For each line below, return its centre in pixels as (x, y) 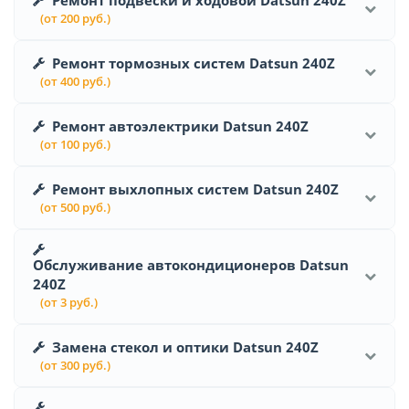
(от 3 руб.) (69, 302)
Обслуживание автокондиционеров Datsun (191, 264)
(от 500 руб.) (75, 207)
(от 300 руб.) (75, 365)
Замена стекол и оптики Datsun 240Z (185, 346)
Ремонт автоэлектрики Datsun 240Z (180, 126)
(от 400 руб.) (75, 81)
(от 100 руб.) (75, 144)
